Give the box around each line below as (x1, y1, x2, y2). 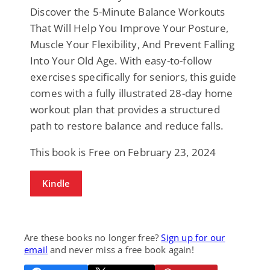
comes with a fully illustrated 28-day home (30, 86, 233, 100)
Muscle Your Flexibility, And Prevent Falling (30, 37, 234, 51)
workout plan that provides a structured (30, 102, 220, 116)
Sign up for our (161, 231, 225, 243)
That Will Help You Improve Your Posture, (30, 20, 229, 35)
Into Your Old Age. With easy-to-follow (30, 53, 212, 67)
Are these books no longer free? (24, 231, 162, 243)
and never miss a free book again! (48, 243, 194, 256)
